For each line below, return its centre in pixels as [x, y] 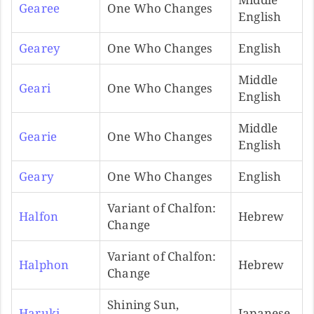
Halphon [44, 264]
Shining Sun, [143, 304]
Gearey [40, 48]
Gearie [38, 136]
